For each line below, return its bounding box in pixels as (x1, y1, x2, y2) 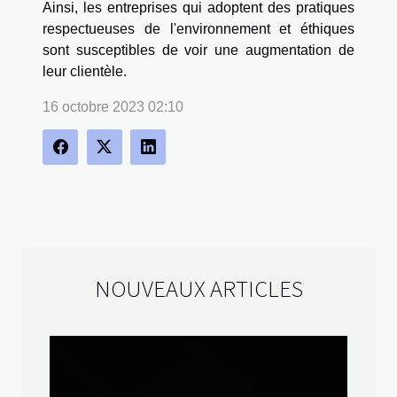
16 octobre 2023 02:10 (43, 99, 183, 115)
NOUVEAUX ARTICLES (94, 272, 303, 304)
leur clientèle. (43, 64, 127, 80)
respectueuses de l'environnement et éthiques (43, 21, 354, 37)
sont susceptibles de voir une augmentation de (43, 43, 354, 58)
